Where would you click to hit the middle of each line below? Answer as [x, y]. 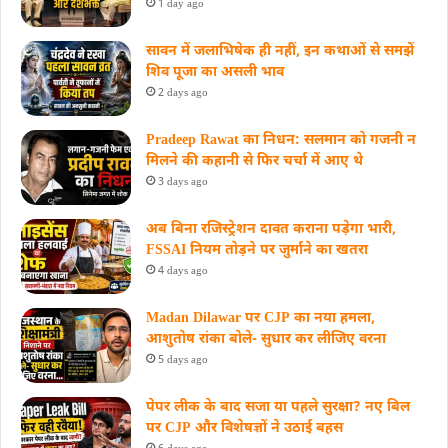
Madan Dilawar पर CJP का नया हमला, [260, 319]
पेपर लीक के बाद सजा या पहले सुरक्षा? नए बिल [278, 408]
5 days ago [183, 360]
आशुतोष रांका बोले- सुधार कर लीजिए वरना [266, 340]
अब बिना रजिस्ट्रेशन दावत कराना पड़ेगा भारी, [271, 230]
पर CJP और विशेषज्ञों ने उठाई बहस [244, 429]
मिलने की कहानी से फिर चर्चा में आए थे [254, 162]
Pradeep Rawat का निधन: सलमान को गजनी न [281, 141]
